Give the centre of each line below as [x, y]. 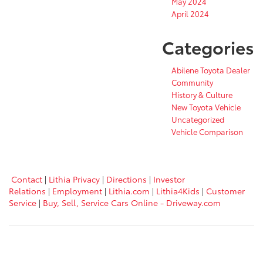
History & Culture [202, 95]
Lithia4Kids [178, 191]
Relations [27, 191]
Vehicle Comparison [207, 132]
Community [192, 82]
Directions [127, 179]
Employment [77, 191]
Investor [169, 179]
